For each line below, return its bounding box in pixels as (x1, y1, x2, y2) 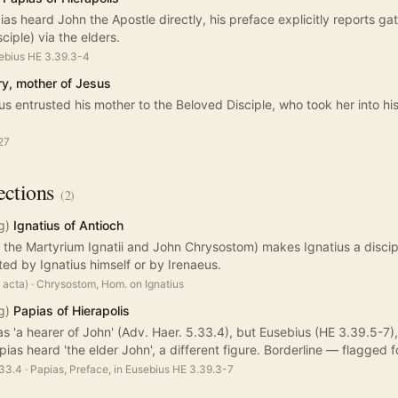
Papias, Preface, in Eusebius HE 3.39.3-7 (30, 362, 234, 377)
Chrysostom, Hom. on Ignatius (36, 277, 184, 291)
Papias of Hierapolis (13, 303, 130, 319)
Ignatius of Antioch (13, 218, 123, 234)
